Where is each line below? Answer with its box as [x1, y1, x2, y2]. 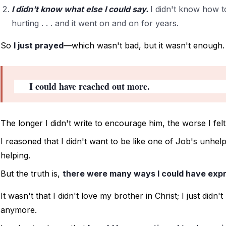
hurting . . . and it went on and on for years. [12, 18, 179, 28]
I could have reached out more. [29, 79, 152, 93]
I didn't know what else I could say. [12, 4, 151, 14]
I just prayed [14, 40, 64, 50]
